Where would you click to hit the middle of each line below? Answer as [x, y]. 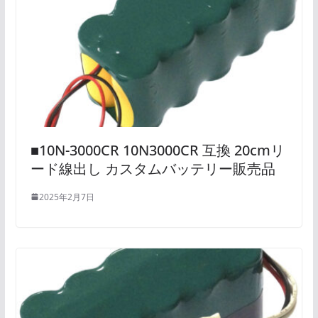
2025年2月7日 [66, 197]
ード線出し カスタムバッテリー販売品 [153, 168]
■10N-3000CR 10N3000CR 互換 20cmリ [157, 150]
